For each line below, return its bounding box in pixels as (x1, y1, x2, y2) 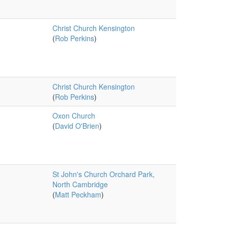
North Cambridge (52, 179, 108, 189)
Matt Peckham (54, 189, 101, 199)
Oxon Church (52, 110, 95, 121)
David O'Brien (54, 121, 99, 131)
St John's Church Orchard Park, (52, 169, 155, 179)
